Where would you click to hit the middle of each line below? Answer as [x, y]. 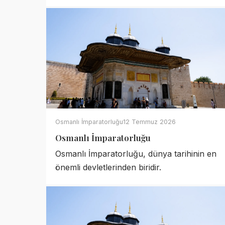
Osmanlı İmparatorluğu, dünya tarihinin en [136, 154]
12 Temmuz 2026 [149, 122]
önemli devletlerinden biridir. [108, 167]
